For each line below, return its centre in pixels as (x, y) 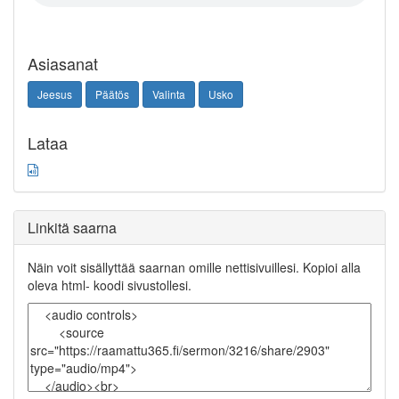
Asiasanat (63, 63)
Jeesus (55, 94)
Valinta (169, 94)
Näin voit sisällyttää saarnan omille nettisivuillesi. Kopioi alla (194, 267)
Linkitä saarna (72, 228)
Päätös (112, 94)
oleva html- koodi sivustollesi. (110, 285)
